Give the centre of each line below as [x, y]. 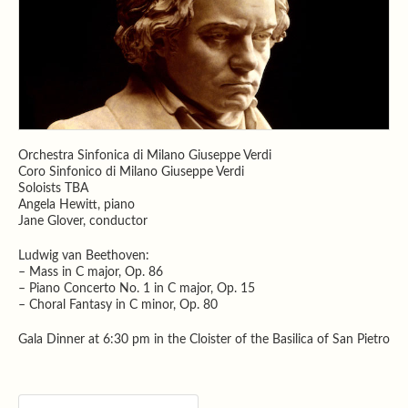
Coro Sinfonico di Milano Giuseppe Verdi [131, 173]
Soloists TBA [53, 189]
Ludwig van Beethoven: [84, 256]
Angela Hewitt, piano [76, 205]
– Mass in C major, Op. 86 [91, 272]
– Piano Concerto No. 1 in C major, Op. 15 [137, 289]
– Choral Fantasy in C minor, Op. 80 [118, 305]
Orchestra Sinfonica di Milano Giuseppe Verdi [145, 156]
